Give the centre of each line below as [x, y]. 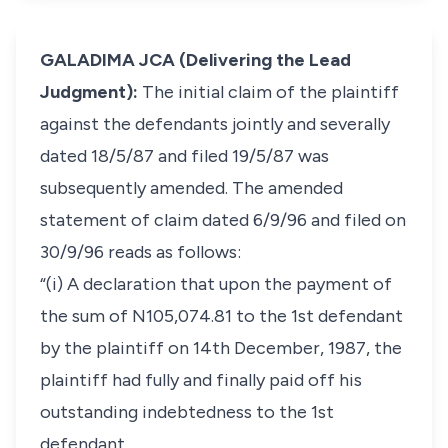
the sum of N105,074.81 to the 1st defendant [221, 316]
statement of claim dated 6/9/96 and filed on [223, 220]
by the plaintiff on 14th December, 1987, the [221, 348]
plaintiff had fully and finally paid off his [201, 380]
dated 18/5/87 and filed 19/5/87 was [184, 156]
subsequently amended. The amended [191, 188]
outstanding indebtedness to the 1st [187, 412]
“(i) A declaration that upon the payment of [216, 284]
